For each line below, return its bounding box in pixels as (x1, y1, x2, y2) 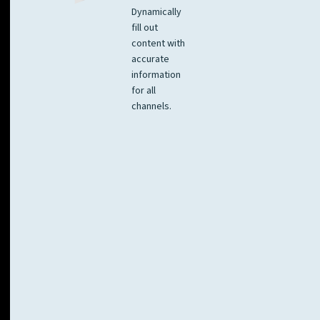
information (131, 68, 181, 83)
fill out (131, 21, 158, 36)
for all (131, 84, 156, 99)
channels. (131, 99, 171, 114)
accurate (131, 52, 169, 67)
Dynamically (131, 5, 181, 20)
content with (131, 36, 185, 51)
